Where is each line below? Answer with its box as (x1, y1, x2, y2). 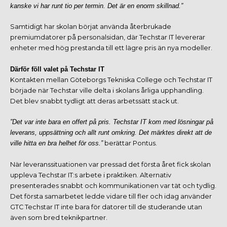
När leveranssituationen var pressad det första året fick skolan (10, 160, 211, 168)
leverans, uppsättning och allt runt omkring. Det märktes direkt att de (10, 129, 212, 137)
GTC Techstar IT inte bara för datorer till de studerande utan (10, 203, 202, 211)
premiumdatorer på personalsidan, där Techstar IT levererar (10, 33, 205, 42)
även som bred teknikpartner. (10, 213, 107, 221)
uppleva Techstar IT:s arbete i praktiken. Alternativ (10, 171, 171, 179)
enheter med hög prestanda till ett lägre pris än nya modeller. (10, 44, 212, 52)
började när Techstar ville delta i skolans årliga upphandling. (10, 86, 204, 94)
